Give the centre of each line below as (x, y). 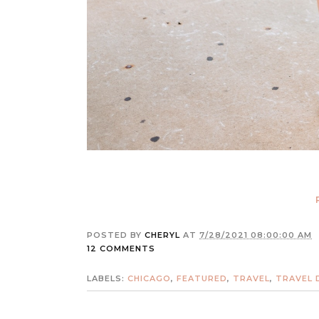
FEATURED (202, 279)
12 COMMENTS (121, 249)
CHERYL (162, 235)
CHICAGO (149, 279)
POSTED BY (116, 235)
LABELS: (107, 279)
